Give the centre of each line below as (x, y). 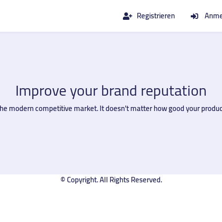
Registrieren (156, 16)
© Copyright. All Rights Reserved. (111, 179)
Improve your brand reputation (111, 90)
